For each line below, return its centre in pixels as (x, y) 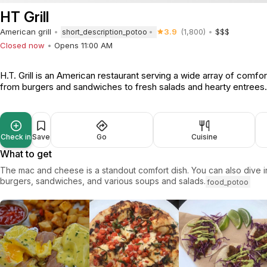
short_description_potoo (105, 32)
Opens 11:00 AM (83, 45)
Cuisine (204, 137)
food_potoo (228, 182)
